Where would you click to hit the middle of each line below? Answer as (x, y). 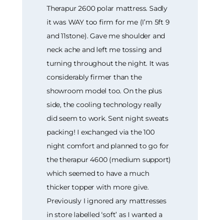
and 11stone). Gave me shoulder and (106, 36)
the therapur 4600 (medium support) (109, 160)
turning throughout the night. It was (108, 64)
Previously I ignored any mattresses (107, 201)
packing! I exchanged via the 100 (101, 132)
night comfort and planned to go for (108, 146)
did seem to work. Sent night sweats (108, 119)
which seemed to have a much (98, 174)
